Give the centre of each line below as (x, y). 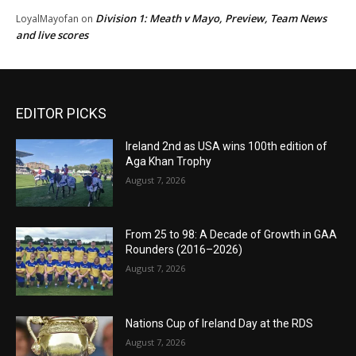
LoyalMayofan (47, 18)
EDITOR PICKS (61, 113)
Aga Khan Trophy (169, 161)
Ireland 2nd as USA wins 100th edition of (227, 146)
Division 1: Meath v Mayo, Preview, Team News (211, 18)
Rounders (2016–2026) (184, 250)
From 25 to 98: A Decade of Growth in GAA (232, 235)
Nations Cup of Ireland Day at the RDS (220, 323)
